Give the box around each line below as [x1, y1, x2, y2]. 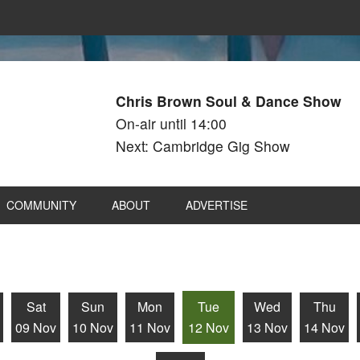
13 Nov [247, 318, 288, 337]
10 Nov [72, 318, 113, 337]
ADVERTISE [186, 197, 247, 213]
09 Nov [15, 318, 56, 337]
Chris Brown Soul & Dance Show [116, 91, 342, 111]
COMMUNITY [6, 197, 76, 213]
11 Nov [129, 318, 170, 337]
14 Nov [304, 318, 345, 337]
